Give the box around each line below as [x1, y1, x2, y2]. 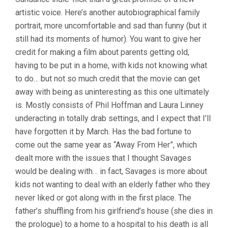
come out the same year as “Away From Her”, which [15, 140, 197, 150]
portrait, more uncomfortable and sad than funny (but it [15, 21, 207, 31]
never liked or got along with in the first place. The [15, 193, 191, 203]
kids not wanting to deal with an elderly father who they [15, 180, 210, 189]
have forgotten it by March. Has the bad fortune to [15, 127, 191, 136]
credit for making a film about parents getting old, [15, 47, 189, 57]
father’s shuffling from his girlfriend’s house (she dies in [15, 206, 213, 216]
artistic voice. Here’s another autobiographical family [15, 8, 200, 17]
